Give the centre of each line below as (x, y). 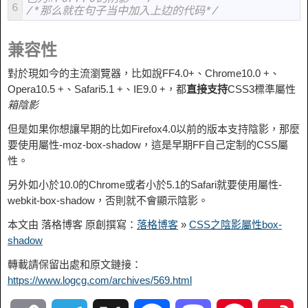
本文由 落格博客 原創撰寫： (72, 224)
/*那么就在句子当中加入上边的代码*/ (122, 12)
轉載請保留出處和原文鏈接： (75, 264)
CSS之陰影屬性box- (235, 224)
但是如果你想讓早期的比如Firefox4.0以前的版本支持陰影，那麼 (154, 129)
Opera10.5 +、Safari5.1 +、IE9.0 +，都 (97, 89)
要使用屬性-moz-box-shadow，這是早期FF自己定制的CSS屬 (148, 145)
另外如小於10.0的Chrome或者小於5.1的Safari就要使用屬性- (145, 185)
